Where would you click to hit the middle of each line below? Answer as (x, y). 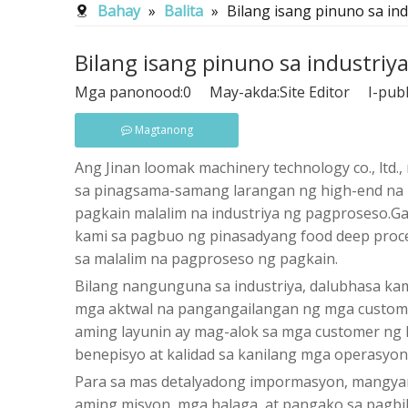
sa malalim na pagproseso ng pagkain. (206, 259)
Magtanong (163, 130)
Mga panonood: (129, 92)
